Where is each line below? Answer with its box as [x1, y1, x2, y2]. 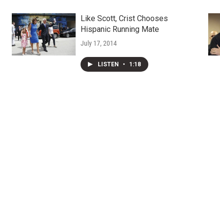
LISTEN [97, 61, 120, 68]
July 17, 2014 [80, 39, 117, 48]
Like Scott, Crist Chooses [80, 14, 168, 24]
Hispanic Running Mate [80, 25, 159, 34]
